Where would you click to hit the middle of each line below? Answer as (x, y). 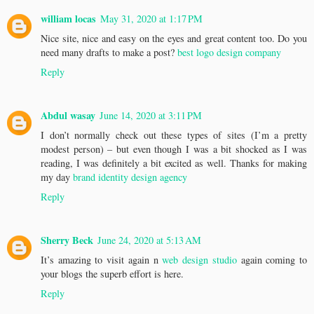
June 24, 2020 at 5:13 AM (149, 240)
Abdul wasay (68, 115)
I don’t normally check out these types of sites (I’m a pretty (174, 135)
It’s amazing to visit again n (102, 259)
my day (57, 177)
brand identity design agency (130, 177)
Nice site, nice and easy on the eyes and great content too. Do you (174, 38)
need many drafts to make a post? (109, 52)
